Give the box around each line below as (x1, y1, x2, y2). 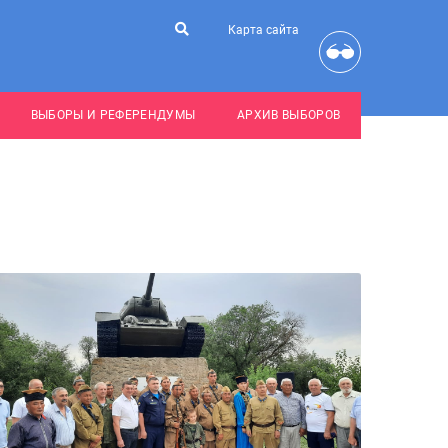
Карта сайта (228, 23, 299, 37)
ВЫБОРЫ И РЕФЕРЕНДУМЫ (30, 108, 196, 122)
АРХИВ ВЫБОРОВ (236, 108, 341, 122)
